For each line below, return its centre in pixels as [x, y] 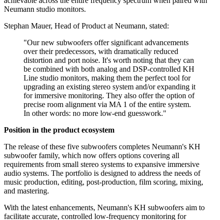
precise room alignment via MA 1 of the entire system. [107, 105]
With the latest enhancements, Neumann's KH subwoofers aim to [104, 208]
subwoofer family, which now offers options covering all [92, 156]
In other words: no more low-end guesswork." [95, 113]
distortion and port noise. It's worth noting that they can [109, 60]
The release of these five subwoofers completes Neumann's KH [102, 147]
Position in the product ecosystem [59, 130]
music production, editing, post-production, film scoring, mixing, [104, 182]
